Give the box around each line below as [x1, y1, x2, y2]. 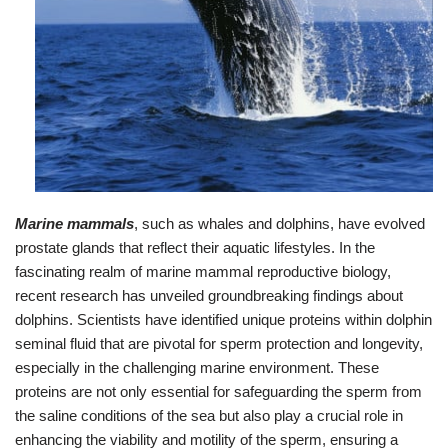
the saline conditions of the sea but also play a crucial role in [15, 406, 403, 424]
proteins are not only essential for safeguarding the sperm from [15, 382, 422, 400]
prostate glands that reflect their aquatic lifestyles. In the [15, 238, 375, 256]
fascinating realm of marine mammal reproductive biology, [15, 262, 391, 280]
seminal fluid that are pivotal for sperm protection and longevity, [15, 334, 423, 352]
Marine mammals [15, 214, 134, 232]
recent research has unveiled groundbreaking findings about [15, 286, 403, 304]
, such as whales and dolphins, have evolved [134, 214, 425, 232]
